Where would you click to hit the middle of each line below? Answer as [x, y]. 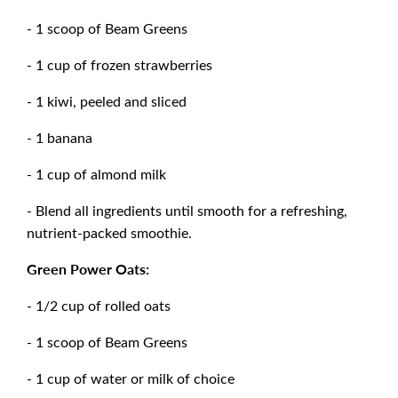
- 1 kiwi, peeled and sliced [107, 101]
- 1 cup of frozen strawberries [119, 65]
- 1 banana [60, 138]
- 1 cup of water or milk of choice [131, 378]
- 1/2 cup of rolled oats [99, 306]
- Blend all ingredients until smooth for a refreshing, [187, 211]
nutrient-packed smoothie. [109, 233]
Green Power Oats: [88, 269]
